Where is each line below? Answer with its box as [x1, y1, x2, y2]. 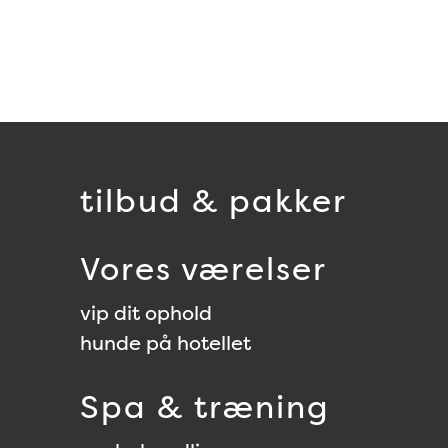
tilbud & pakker [80, 179, 347, 222]
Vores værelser [80, 247, 327, 290]
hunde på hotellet [80, 330, 251, 356]
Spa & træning [80, 385, 330, 428]
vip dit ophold [80, 300, 212, 326]
